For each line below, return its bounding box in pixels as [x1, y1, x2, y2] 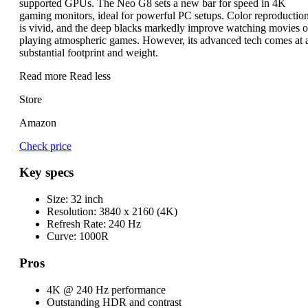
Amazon [19, 116, 56, 129]
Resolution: [47, 206, 96, 218]
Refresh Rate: [47, 218, 106, 230]
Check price [19, 140, 71, 152]
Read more [19, 69, 69, 82]
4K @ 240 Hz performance [47, 283, 166, 296]
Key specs [19, 165, 74, 180]
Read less [69, 69, 111, 82]
